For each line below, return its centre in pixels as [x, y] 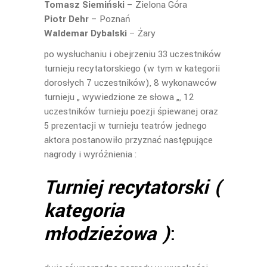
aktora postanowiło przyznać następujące [128, 140]
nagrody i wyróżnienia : [91, 154]
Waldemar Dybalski [86, 33]
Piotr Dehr [66, 19]
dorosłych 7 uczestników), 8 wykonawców [131, 83]
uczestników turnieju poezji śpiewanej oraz [131, 111]
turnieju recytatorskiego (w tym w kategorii [132, 69]
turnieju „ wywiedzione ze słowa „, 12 [119, 97]
